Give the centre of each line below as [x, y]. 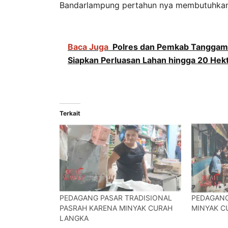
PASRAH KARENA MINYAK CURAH [116, 208]
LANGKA [74, 218]
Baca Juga [88, 47]
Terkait [70, 113]
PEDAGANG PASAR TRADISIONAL [116, 197]
